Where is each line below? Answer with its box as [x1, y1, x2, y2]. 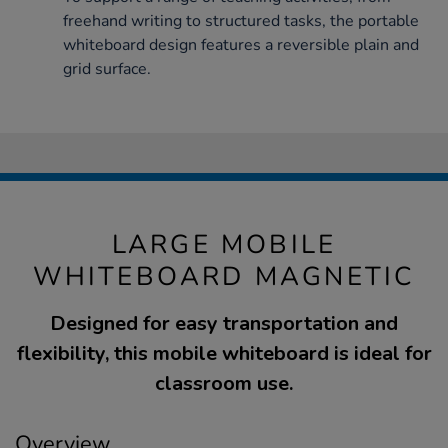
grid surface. [63, 57, 151, 80]
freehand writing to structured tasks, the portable [63, 9, 419, 32]
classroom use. [155, 369, 293, 397]
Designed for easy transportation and [50, 309, 398, 337]
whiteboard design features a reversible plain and [63, 33, 419, 56]
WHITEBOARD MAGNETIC [32, 258, 416, 294]
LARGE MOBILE [111, 226, 337, 262]
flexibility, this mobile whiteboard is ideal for [16, 339, 432, 367]
